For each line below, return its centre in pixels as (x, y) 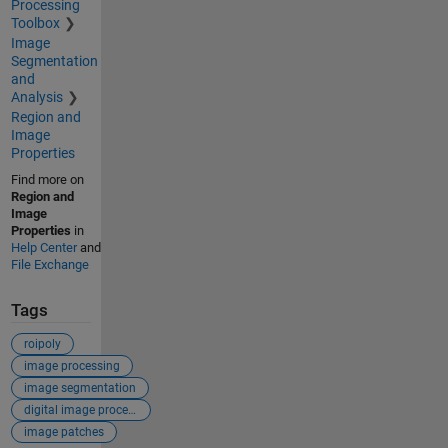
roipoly (42, 344)
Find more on (47, 179)
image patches (63, 432)
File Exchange (49, 264)
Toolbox (35, 22)
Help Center (43, 247)
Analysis (36, 96)
